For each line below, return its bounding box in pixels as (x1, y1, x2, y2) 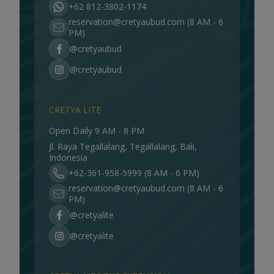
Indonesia (49, 152, 87, 163)
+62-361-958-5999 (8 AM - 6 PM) (68, 167, 199, 179)
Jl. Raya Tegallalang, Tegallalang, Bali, (49, 141, 197, 152)
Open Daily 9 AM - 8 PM (49, 125, 144, 136)
